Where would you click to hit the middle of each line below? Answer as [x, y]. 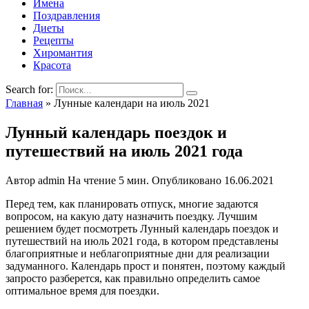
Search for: [29, 89]
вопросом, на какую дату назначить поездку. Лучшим [131, 216]
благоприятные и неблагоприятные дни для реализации [138, 253]
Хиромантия [63, 53]
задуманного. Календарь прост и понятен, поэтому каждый [146, 266]
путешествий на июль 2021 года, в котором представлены [142, 241]
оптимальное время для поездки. [82, 290]
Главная [24, 103]
